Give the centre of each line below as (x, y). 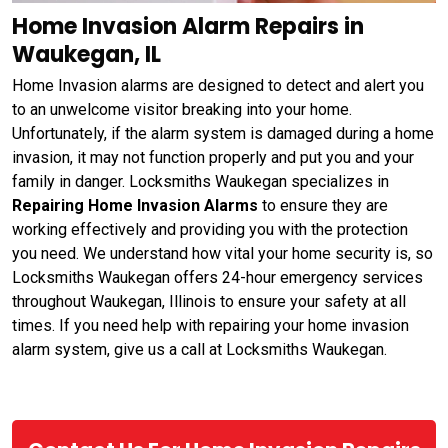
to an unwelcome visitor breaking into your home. (182, 109)
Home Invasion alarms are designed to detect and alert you (218, 85)
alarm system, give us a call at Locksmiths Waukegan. (199, 349)
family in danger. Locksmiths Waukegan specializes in (200, 181)
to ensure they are (323, 205)
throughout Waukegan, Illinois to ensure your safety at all (209, 301)
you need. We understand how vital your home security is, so (222, 253)
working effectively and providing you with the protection (210, 229)
